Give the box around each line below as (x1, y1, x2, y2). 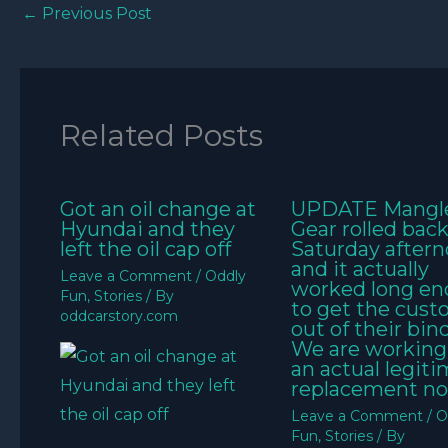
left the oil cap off (60, 237, 231, 262)
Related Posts (60, 117, 263, 155)
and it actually (290, 257, 429, 282)
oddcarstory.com (60, 307, 178, 326)
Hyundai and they (60, 217, 235, 242)
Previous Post (38, 4, 152, 23)
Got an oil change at (60, 197, 256, 222)
